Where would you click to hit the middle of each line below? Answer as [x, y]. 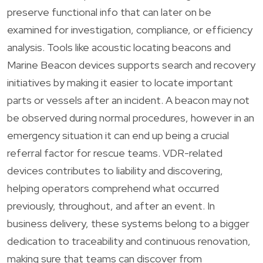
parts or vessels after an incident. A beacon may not [128, 100]
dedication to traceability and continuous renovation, [129, 241]
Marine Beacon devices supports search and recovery [131, 65]
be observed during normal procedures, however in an [131, 117]
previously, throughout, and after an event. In [111, 205]
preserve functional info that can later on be [109, 12]
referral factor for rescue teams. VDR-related [115, 153]
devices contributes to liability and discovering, [115, 170]
